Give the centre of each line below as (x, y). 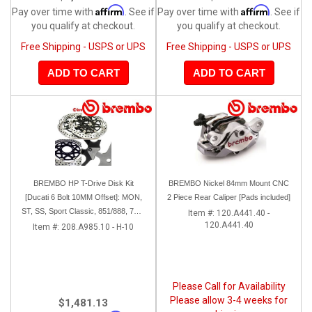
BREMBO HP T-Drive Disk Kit (83, 183)
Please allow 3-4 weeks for (229, 300)
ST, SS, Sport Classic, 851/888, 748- (83, 211)
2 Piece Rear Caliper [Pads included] (229, 197)
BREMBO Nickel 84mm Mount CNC (229, 183)
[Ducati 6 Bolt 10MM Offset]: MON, (83, 197)
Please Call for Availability (229, 286)
